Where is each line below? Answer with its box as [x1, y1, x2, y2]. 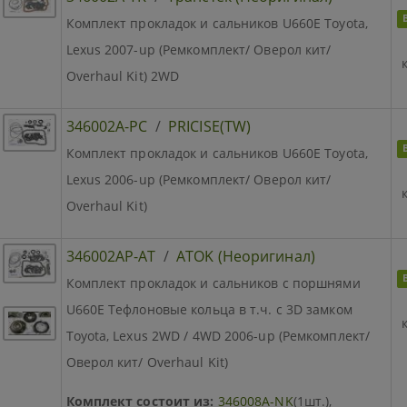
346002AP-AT [65, 245, 156, 266]
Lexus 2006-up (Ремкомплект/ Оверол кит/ [65, 170, 332, 188]
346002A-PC [65, 115, 148, 136]
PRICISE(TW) [168, 115, 252, 136]
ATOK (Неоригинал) [176, 245, 315, 266]
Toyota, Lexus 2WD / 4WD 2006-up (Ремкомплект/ [65, 326, 370, 344]
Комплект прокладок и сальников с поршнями [65, 273, 361, 292]
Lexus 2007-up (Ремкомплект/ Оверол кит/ [65, 40, 332, 58]
